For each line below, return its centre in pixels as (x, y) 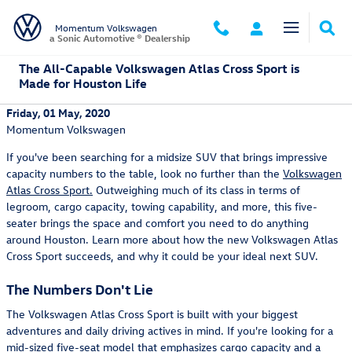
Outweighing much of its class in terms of (196, 190)
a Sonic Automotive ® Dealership (120, 38)
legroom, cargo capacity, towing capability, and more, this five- (162, 206)
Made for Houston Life (83, 83)
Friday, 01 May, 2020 (58, 113)
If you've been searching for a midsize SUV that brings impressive (167, 157)
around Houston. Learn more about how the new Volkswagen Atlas (172, 239)
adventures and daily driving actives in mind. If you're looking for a (170, 330)
